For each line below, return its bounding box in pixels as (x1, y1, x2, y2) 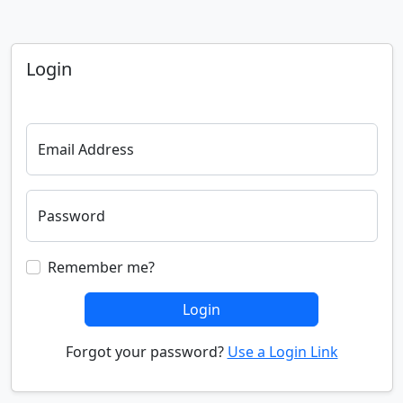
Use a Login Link (227, 342, 338, 362)
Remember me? (47, 257, 155, 277)
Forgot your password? (65, 342, 228, 362)
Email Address (37, 139, 134, 159)
